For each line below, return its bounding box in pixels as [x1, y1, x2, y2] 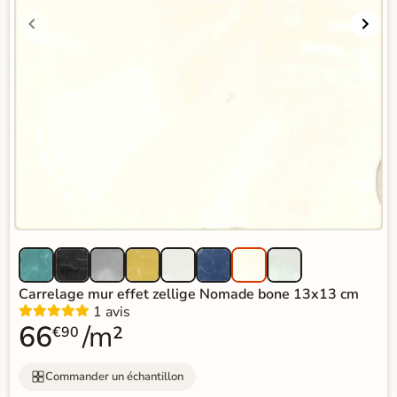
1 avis [92, 302, 130, 323]
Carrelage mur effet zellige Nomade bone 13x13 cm [18, 284, 359, 305]
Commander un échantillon [44, 368, 183, 385]
